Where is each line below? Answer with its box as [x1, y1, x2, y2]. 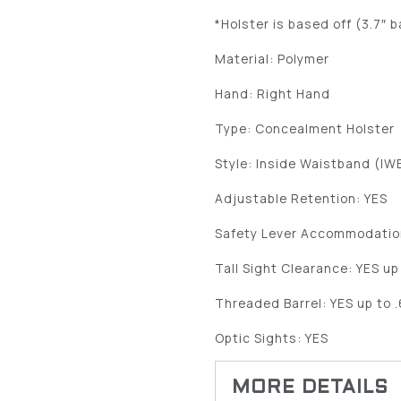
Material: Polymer [215, 49, 330, 67]
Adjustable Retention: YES [215, 189, 388, 207]
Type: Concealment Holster [215, 119, 396, 137]
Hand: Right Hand [215, 84, 331, 102]
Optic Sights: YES [215, 328, 329, 346]
